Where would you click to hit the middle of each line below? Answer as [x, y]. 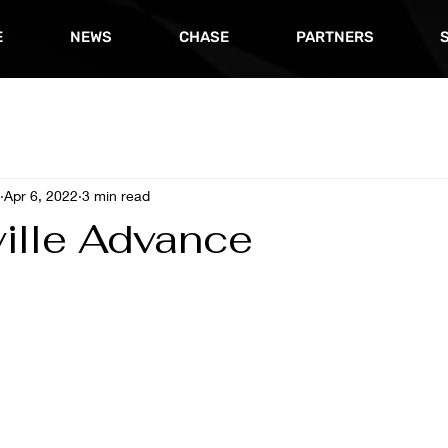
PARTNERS [334, 37]
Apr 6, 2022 [41, 195]
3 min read [116, 195]
